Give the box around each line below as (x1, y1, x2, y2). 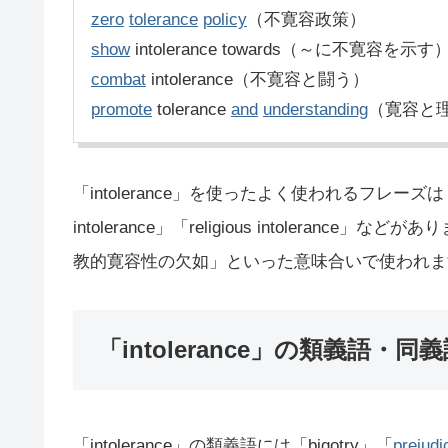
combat (91, 70, 146, 90)
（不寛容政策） (247, 10, 366, 30)
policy (203, 10, 247, 30)
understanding (263, 100, 368, 120)
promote (91, 100, 152, 120)
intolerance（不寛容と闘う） (146, 70, 369, 90)
